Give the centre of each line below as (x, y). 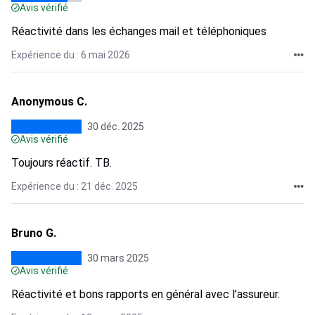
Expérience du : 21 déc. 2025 (75, 186)
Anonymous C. (49, 102)
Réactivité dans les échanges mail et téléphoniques (139, 31)
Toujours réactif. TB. (62, 163)
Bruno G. (34, 233)
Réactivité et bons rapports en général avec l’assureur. (146, 294)
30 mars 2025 (118, 258)
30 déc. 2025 (116, 127)
